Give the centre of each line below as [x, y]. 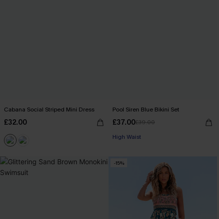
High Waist [127, 137]
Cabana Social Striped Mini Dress [49, 109]
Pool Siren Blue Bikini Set [146, 109]
